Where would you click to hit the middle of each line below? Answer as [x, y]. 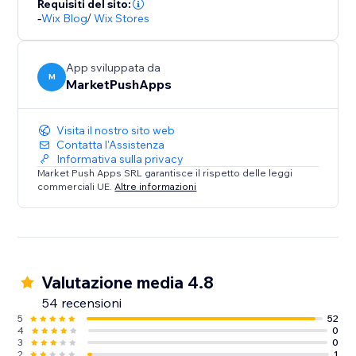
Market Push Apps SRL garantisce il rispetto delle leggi [165, 173]
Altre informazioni [156, 186]
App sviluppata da [114, 68]
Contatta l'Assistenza [111, 145]
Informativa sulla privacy [120, 159]
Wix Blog [65, 19]
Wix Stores [122, 19]
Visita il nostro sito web [116, 131]
